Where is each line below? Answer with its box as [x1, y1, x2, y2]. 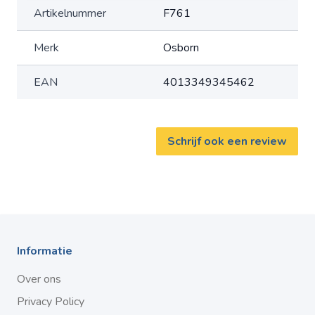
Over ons [17, 271, 61, 287]
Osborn [163, 40, 199, 56]
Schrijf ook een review [167, 134, 287, 149]
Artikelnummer [34, 6, 106, 21]
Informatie [17, 243, 72, 259]
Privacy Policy [17, 294, 84, 309]
